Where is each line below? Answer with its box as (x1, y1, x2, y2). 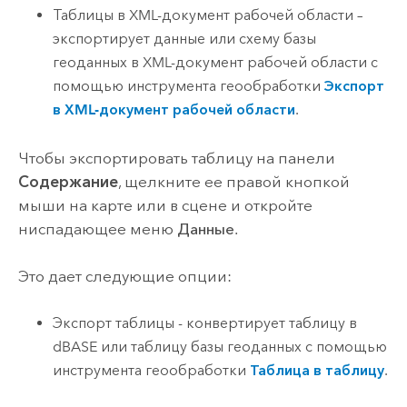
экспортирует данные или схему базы (53, 30, 317, 48)
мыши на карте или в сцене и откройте (17, 195, 313, 214)
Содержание (17, 172, 118, 191)
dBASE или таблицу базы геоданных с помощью (53, 338, 388, 356)
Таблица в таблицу (250, 362, 385, 380)
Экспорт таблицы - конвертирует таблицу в (53, 314, 358, 333)
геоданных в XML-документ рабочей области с (53, 54, 379, 72)
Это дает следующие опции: (17, 267, 232, 285)
